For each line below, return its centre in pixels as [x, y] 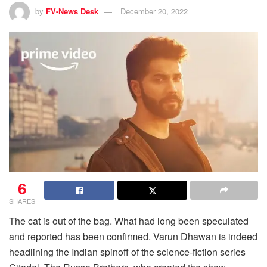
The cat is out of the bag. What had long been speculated [129, 221]
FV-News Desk [72, 11]
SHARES [22, 201]
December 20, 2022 [154, 11]
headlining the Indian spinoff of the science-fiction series [127, 252]
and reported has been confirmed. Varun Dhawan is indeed [133, 237]
